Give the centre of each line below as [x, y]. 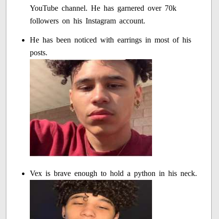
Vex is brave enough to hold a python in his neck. [114, 174]
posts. [39, 53]
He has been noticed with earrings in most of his [111, 40]
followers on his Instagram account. [88, 21]
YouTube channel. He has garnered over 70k [103, 8]
